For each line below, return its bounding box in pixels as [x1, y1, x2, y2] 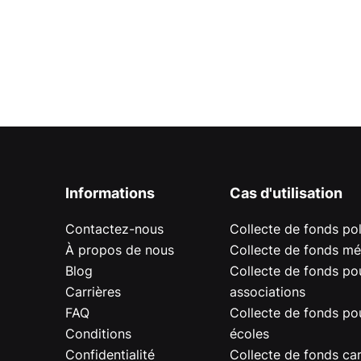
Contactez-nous [64, 220, 164, 237]
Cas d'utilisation [230, 185, 343, 202]
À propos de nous [64, 241, 174, 258]
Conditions [64, 325, 131, 342]
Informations [64, 185, 155, 202]
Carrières [64, 283, 121, 300]
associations [230, 283, 306, 300]
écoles [230, 325, 270, 342]
